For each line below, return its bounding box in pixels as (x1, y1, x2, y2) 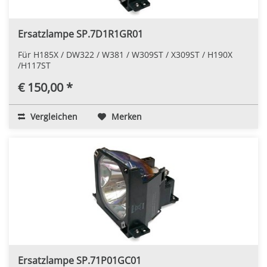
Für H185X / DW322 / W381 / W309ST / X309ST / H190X (18, 48, 232, 60)
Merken (111, 110, 142, 122)
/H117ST (18, 59, 51, 71)
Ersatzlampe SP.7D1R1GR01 (18, 27, 143, 41)
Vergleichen (28, 110, 77, 122)
